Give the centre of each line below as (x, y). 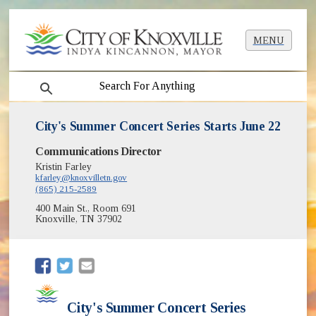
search (43, 80)
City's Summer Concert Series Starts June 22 (158, 127)
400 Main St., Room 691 (86, 209)
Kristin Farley (64, 167)
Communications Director (98, 152)
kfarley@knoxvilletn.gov (81, 178)
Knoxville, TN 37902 (79, 219)
